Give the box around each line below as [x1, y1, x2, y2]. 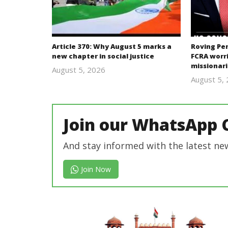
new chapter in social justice [52, 51, 154, 61]
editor [111, 85, 133, 96]
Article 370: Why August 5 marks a [52, 42, 172, 51]
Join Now [78, 164, 111, 175]
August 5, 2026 [52, 65, 105, 75]
